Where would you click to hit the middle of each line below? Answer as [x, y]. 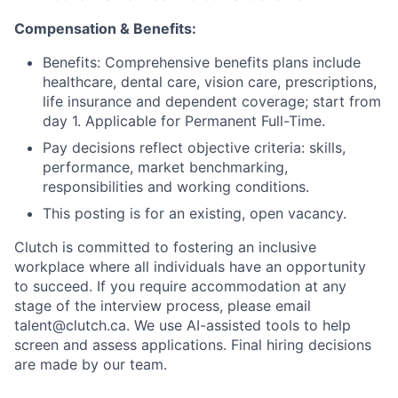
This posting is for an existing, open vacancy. [195, 214]
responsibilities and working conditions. [176, 187]
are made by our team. [91, 365]
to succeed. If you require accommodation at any [180, 287]
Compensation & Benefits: [105, 29]
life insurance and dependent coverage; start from [212, 102]
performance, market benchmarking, [165, 167]
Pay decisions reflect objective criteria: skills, [194, 148]
